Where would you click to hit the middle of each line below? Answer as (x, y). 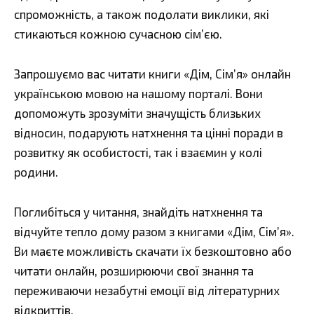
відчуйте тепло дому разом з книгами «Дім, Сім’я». (154, 232)
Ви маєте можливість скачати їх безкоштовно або (153, 251)
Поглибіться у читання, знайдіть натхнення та (138, 212)
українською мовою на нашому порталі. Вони (138, 94)
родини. (36, 172)
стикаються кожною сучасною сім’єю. (118, 34)
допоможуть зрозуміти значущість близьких (137, 113)
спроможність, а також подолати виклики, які (142, 14)
